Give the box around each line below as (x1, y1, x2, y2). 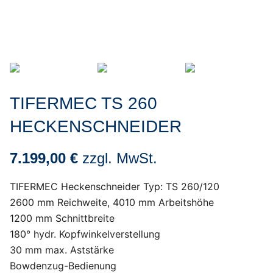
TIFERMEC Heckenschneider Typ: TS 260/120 (10, 180, 219, 193)
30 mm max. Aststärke (10, 244, 114, 256)
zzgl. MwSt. (82, 150, 157, 166)
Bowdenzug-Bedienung (10, 260, 116, 272)
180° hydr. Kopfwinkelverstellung (10, 228, 160, 240)
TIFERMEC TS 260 (10, 94, 157, 113)
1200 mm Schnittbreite (10, 212, 115, 224)
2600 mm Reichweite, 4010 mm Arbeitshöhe (10, 196, 214, 208)
